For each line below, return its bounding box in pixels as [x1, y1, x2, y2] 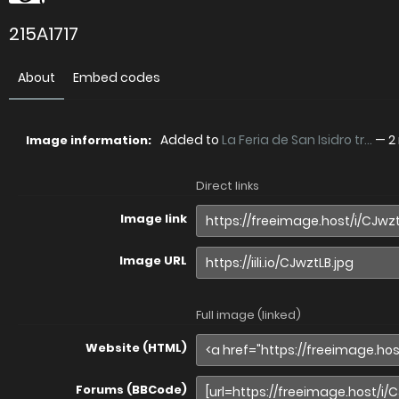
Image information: [26, 132, 151, 149]
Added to [160, 131, 222, 149]
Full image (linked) [196, 306, 301, 323]
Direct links [196, 177, 259, 194]
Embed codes [73, 69, 160, 86]
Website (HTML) [85, 339, 187, 356]
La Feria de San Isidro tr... [222, 131, 372, 149]
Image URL [119, 252, 187, 269]
